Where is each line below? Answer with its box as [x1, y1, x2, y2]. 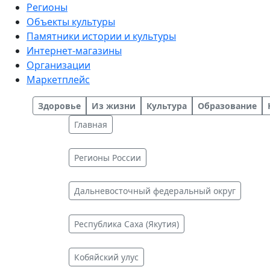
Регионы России [74, 152, 141, 163]
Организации [27, 58, 90, 72]
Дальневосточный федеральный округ [74, 185, 236, 196]
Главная [74, 119, 107, 130]
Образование [198, 100, 257, 111]
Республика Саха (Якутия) [74, 218, 179, 230]
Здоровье [38, 100, 81, 111]
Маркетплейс [27, 73, 90, 86]
